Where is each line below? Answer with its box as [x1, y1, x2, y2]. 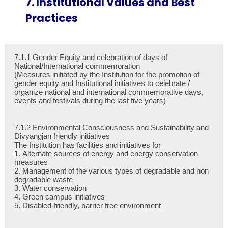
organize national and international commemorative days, [14, 88, 72, 96]
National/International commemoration [85, 62, 140, 70]
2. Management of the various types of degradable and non [14, 166, 209, 175]
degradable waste [14, 175, 73, 184]
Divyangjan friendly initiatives [14, 132, 110, 140]
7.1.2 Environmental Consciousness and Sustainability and [14, 123, 33, 132]
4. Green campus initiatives [14, 192, 105, 201]
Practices [25, 11, 78, 25]
